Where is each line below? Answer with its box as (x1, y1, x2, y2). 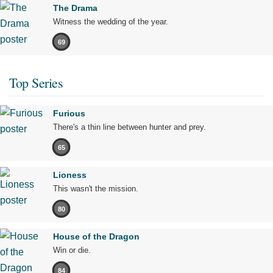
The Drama (53, 3, 97, 13)
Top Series (9, 74, 63, 92)
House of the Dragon (53, 232, 140, 242)
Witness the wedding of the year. (53, 17, 168, 27)
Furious (53, 108, 85, 119)
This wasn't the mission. (53, 184, 138, 194)
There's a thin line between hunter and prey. (53, 122, 206, 132)
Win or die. (53, 246, 91, 255)
